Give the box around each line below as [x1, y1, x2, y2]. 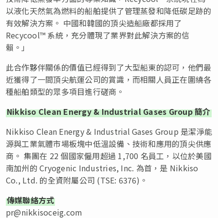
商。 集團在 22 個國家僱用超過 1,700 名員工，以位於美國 [6, 149, 212, 162]
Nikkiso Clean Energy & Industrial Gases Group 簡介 [7, 105, 211, 117]
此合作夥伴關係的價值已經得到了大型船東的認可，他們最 [6, 61, 212, 73]
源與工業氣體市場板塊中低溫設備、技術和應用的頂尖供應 [6, 137, 212, 149]
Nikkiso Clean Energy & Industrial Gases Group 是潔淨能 [6, 125, 212, 137]
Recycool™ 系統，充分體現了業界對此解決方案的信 [6, 29, 190, 41]
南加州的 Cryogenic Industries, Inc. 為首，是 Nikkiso [6, 162, 199, 174]
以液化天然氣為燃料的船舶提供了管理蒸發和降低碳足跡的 [6, 4, 212, 17]
